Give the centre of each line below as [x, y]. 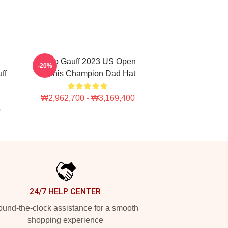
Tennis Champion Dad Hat [88, 74]
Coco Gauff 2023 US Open [88, 61]
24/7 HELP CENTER [65, 192]
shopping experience [65, 220]
